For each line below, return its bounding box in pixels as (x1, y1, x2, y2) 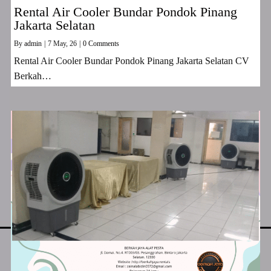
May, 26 (53, 39, 77, 48)
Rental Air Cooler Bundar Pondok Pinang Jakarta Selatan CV (14, 56, 249, 66)
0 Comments (83, 39, 119, 48)
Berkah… (14, 71, 51, 81)
